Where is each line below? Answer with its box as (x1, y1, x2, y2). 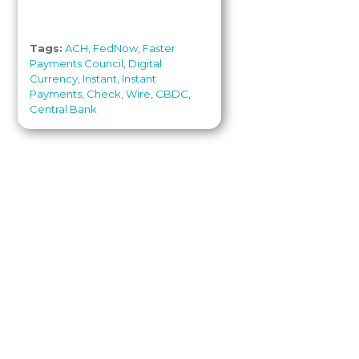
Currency (30, 72, 79, 85)
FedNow (93, 42, 139, 54)
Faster (143, 42, 176, 54)
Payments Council (30, 57, 124, 70)
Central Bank (30, 103, 98, 115)
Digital (128, 57, 163, 70)
